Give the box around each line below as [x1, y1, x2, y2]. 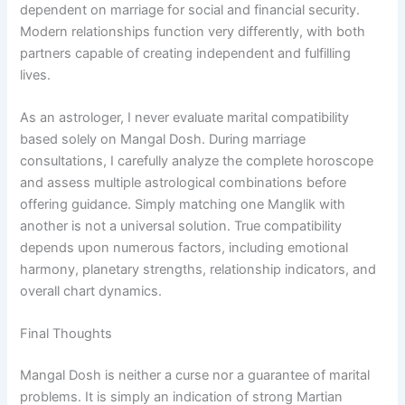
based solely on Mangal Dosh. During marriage [20, 130, 306, 147]
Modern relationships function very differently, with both [20, 23, 366, 40]
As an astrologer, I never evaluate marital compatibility [20, 108, 350, 126]
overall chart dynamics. [20, 282, 163, 299]
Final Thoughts [20, 325, 113, 343]
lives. [20, 66, 52, 83]
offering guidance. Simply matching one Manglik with [20, 195, 346, 212]
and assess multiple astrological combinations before [20, 174, 347, 191]
